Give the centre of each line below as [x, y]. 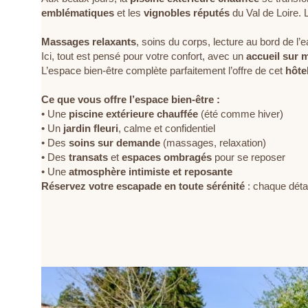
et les [129, 12]
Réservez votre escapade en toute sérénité [143, 186]
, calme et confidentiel [167, 128]
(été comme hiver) [241, 113]
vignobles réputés [187, 12]
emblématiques [78, 12]
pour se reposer [249, 157]
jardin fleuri [91, 128]
